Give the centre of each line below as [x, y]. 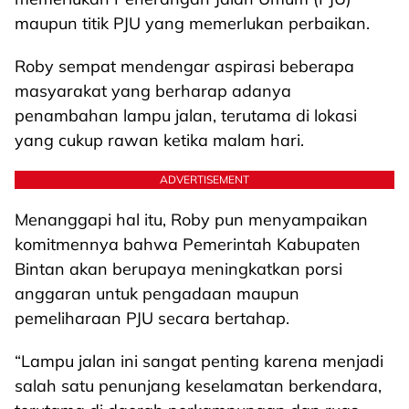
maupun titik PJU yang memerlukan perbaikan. [192, 23]
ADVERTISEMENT [204, 179]
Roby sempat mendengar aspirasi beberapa [184, 66]
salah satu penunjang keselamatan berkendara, [198, 386]
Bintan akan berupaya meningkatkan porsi [178, 269]
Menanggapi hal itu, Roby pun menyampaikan [191, 220]
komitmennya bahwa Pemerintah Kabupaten [188, 244]
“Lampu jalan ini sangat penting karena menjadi [199, 361]
